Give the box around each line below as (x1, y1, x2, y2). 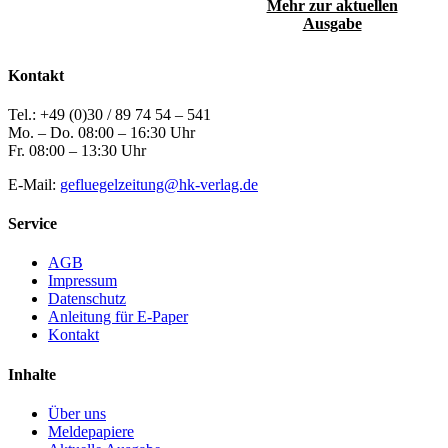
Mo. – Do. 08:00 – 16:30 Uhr (8, 123, 195, 141)
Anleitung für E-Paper (48, 308, 188, 326)
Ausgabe (302, 15, 362, 33)
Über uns (48, 404, 106, 422)
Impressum (48, 272, 117, 290)
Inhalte (8, 365, 56, 383)
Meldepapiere (48, 422, 134, 440)
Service (8, 215, 57, 233)
